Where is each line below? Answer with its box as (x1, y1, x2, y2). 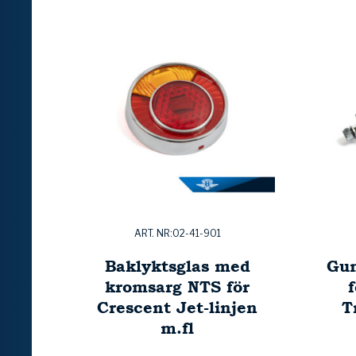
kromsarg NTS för (105, 275, 250, 299)
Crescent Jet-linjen (97, 296, 257, 319)
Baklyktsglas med (104, 254, 250, 278)
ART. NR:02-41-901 (133, 227, 221, 240)
